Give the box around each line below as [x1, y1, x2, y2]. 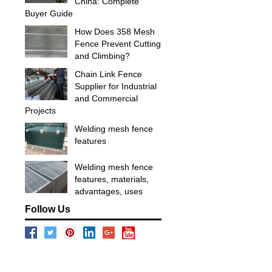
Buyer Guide [25, 8, 73, 18]
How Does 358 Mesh [75, 27, 155, 36]
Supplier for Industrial [75, 81, 157, 91]
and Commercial [75, 93, 138, 103]
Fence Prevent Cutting [75, 39, 161, 49]
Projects [25, 106, 56, 115]
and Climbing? [75, 51, 130, 61]
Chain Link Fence [75, 69, 142, 79]
